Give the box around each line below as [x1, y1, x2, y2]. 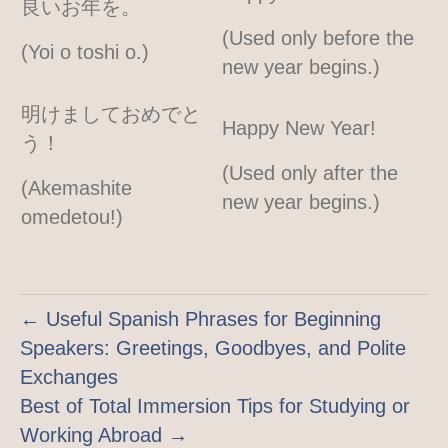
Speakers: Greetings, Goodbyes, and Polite [20, 336, 406, 359]
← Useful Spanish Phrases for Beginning [20, 307, 381, 330]
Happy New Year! [222, 116, 376, 139]
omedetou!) [21, 205, 123, 228]
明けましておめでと [21, 102, 201, 125]
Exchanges [20, 365, 118, 388]
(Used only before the [222, 26, 414, 49]
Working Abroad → [20, 423, 188, 446]
